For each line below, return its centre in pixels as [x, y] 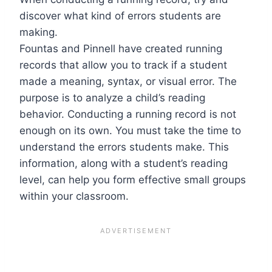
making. [40, 32]
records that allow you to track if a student [123, 65]
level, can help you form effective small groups [133, 179]
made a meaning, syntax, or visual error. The [128, 81]
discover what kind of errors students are [120, 15]
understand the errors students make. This [124, 147]
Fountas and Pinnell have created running [121, 48]
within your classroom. [76, 196]
